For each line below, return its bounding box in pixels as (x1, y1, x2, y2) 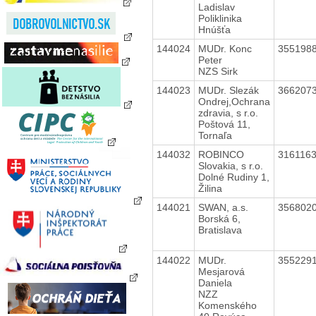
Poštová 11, (197, 118, 250, 130)
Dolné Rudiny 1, (197, 171, 269, 183)
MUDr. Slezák (197, 84, 259, 96)
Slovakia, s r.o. (197, 159, 263, 171)
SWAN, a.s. (197, 201, 248, 213)
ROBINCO (197, 148, 244, 160)
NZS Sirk (197, 65, 238, 77)
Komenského (197, 299, 257, 311)
